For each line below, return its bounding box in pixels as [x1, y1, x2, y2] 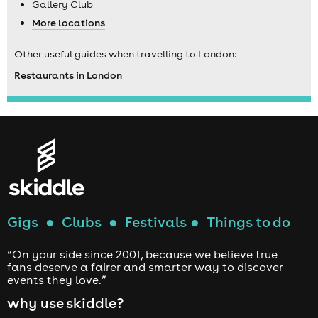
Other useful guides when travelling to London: [14, 47, 236, 60]
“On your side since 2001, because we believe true [7, 247, 278, 262]
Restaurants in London [14, 68, 122, 82]
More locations [32, 16, 105, 29]
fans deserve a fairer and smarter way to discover [7, 260, 283, 275]
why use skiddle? [7, 294, 124, 312]
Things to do [207, 213, 290, 231]
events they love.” [7, 273, 106, 287]
